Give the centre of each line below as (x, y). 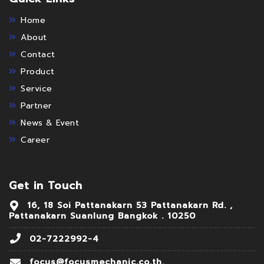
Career (35, 140)
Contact (38, 55)
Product (38, 72)
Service (37, 89)
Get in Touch (46, 186)
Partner (36, 106)
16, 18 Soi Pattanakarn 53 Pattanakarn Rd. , (130, 206)
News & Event (50, 123)
